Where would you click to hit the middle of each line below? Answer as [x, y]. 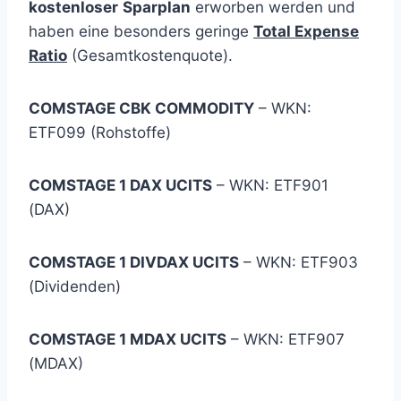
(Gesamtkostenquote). [150, 55]
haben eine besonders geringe [141, 31]
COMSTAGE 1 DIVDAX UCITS [134, 262]
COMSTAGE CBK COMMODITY [141, 108]
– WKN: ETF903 [299, 262]
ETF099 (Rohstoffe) [100, 132]
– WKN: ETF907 [286, 339]
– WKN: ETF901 [270, 185]
